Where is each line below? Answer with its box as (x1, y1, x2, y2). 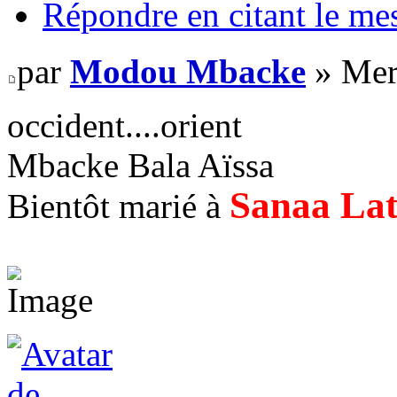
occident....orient (7, 106, 242, 145)
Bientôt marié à (7, 187, 230, 226)
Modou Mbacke (70, 52, 306, 91)
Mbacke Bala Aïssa (7, 146, 274, 185)
